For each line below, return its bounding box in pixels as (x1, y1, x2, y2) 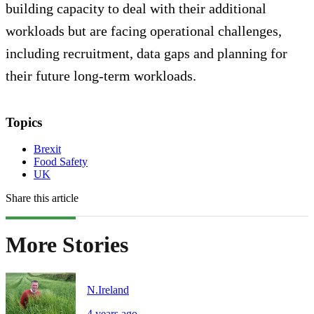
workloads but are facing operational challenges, (6, 22, 282, 39)
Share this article (6, 192, 78, 205)
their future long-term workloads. (6, 67, 196, 83)
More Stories (6, 231, 128, 257)
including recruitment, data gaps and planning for (6, 45, 287, 61)
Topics (6, 114, 42, 130)
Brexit (34, 143, 61, 156)
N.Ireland (87, 284, 129, 296)
